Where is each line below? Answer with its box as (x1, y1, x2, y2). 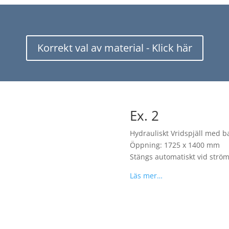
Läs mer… (129, 170, 163, 180)
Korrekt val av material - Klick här (37, 41, 192, 55)
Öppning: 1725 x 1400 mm (129, 140, 220, 150)
